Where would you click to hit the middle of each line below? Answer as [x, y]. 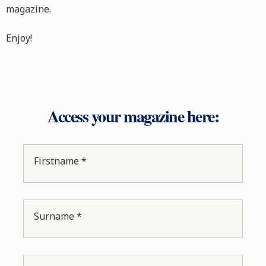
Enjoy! [19, 38]
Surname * [58, 216]
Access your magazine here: [133, 116]
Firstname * [61, 161]
